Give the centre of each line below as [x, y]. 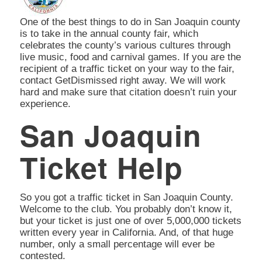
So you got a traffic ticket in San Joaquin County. [126, 197]
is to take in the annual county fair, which [109, 34]
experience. [45, 104]
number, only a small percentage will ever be [117, 244]
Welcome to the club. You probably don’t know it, [126, 209]
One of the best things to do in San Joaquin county [130, 22]
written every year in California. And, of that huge [126, 232]
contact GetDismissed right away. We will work [123, 80]
